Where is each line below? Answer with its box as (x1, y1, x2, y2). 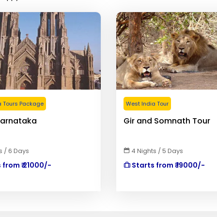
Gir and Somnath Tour (124, 115, 210, 126)
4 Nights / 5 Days (130, 146, 183, 155)
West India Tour (126, 100, 169, 108)
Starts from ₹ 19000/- (130, 160, 205, 170)
